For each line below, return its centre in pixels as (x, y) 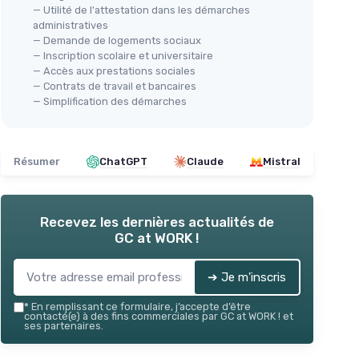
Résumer (37, 161)
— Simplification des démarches (110, 101)
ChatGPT (123, 161)
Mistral (282, 161)
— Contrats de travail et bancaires (115, 86)
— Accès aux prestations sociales (114, 71)
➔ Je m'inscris (247, 277)
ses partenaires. (64, 326)
